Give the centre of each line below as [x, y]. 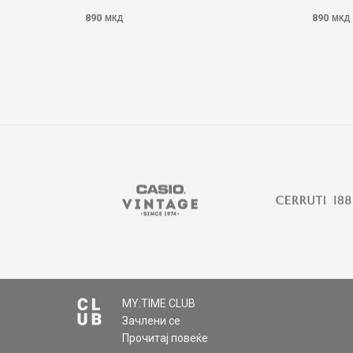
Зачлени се [152, 321]
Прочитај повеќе [167, 338]
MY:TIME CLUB [159, 303]
